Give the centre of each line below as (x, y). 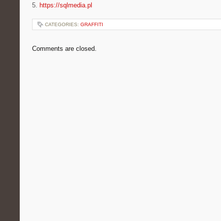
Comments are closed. (64, 49)
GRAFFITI (92, 24)
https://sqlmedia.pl (66, 5)
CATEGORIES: (63, 24)
